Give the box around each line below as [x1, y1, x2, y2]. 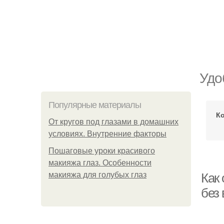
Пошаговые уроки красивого [48, 146, 155, 155]
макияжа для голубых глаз [48, 170, 146, 179]
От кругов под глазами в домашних [48, 117, 178, 126]
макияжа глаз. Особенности [48, 158, 151, 167]
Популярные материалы [48, 100, 141, 110]
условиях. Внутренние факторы [48, 129, 166, 138]
